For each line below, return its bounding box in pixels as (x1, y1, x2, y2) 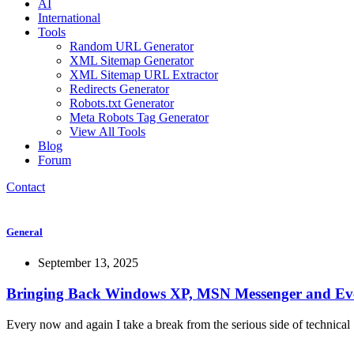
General (6, 226, 43, 239)
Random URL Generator (70, 40, 194, 53)
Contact (6, 180, 45, 194)
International (38, 11, 100, 24)
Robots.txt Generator (70, 96, 174, 110)
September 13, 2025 (38, 256, 138, 270)
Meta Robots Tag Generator (70, 111, 209, 124)
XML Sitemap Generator (70, 54, 194, 67)
